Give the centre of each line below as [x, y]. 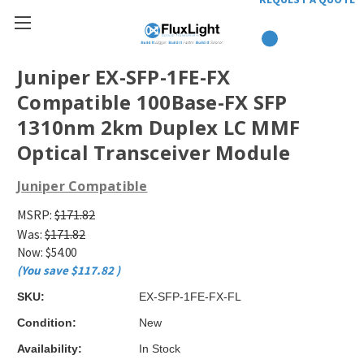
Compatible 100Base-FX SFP [152, 102]
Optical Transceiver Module [154, 153]
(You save [43, 270]
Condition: [47, 322]
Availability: [50, 348]
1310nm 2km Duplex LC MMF [158, 128]
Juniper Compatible [82, 186]
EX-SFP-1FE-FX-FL [190, 296]
